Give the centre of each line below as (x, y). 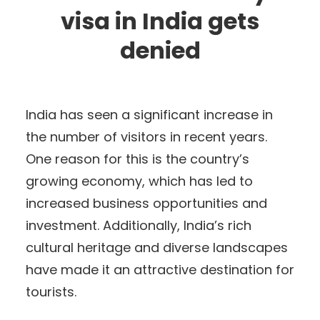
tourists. (51, 291)
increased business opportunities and (146, 203)
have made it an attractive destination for (160, 269)
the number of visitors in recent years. (146, 136)
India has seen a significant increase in (149, 114)
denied (160, 50)
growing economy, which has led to (139, 181)
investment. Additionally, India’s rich (139, 225)
